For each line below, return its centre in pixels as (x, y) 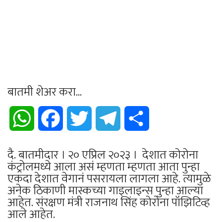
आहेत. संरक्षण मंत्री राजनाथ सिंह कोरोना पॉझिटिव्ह (109, 202)
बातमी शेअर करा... (45, 92)
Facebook (79, 118)
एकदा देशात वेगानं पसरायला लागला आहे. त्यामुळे (109, 179)
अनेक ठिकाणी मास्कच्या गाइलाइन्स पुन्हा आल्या (105, 191)
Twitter (104, 118)
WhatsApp (51, 118)
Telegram (136, 118)
